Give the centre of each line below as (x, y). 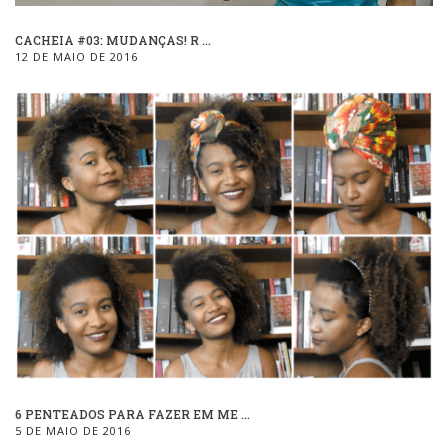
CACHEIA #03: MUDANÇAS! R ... (113, 40)
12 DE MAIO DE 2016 (76, 57)
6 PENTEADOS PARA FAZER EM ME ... (132, 414)
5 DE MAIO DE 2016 (73, 431)
